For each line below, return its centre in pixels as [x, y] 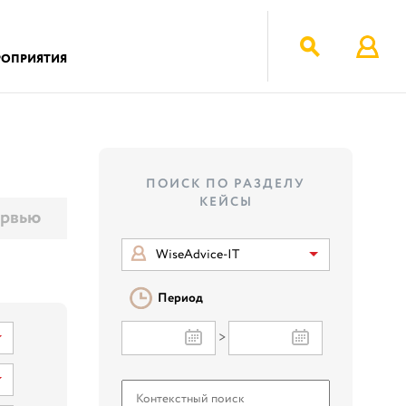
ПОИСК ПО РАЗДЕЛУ [226, 184]
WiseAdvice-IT [198, 255]
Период [181, 298]
